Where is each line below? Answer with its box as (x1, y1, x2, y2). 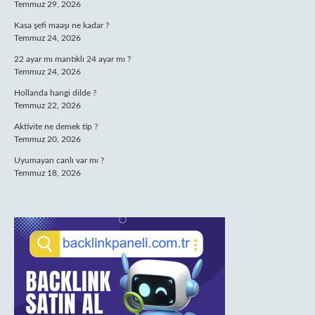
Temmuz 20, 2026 (14, 135, 81, 143)
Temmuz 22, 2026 (14, 101, 81, 110)
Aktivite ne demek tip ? (14, 122, 98, 131)
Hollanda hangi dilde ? (14, 89, 96, 97)
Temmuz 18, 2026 (14, 169, 81, 177)
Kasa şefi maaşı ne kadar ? (14, 21, 109, 30)
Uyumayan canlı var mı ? (14, 156, 104, 165)
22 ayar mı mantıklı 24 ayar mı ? (14, 55, 131, 63)
